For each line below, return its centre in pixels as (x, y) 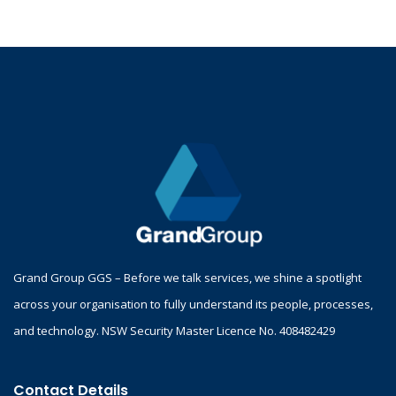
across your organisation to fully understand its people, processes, (193, 304)
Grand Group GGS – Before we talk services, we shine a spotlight (187, 277)
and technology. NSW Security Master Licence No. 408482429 (174, 330)
